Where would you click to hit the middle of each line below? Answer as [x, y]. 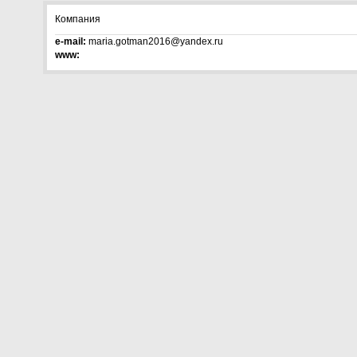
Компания [78, 19]
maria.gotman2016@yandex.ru [159, 41]
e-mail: [71, 41]
